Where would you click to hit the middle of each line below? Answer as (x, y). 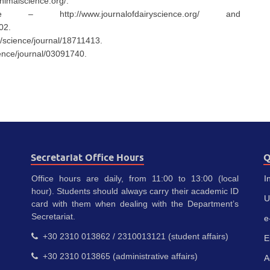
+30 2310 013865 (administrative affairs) (118, 256)
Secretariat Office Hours (87, 158)
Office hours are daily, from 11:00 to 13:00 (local (135, 179)
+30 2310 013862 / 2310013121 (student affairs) (133, 237)
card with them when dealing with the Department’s (135, 204)
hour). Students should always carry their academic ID (135, 191)
